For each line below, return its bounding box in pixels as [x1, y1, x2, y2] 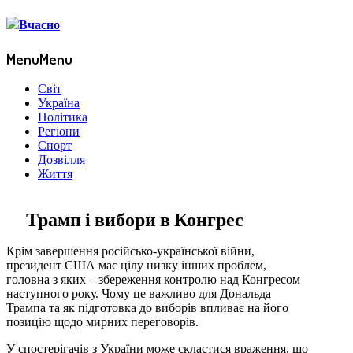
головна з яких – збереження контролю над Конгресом [6, 273, 300, 287]
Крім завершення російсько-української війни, [6, 244, 255, 258]
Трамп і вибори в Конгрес [26, 206, 243, 232]
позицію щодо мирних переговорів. [6, 315, 199, 329]
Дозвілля [38, 153, 85, 167]
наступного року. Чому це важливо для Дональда [6, 287, 271, 301]
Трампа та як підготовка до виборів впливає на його [6, 301, 288, 315]
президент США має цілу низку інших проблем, [6, 258, 266, 273]
